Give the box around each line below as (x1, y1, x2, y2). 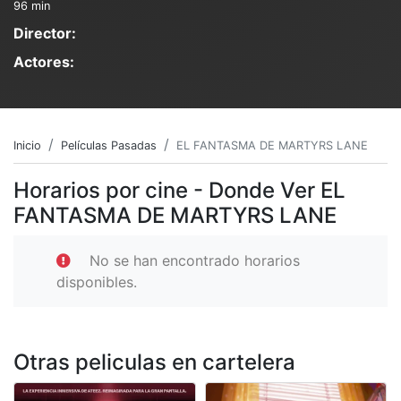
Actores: (13, 52, 74, 71)
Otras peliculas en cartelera (13, 348, 295, 375)
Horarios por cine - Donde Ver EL (13, 176, 346, 203)
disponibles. (56, 272, 137, 291)
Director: (13, 23, 76, 42)
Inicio (13, 138, 41, 152)
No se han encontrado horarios (90, 251, 300, 269)
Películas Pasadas (61, 138, 157, 152)
